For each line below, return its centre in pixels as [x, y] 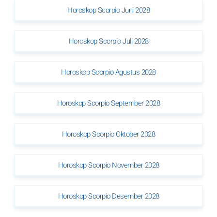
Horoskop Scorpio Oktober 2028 [108, 134]
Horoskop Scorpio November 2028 [108, 165]
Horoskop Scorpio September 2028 [108, 103]
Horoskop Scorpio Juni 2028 [108, 10]
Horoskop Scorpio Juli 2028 [108, 41]
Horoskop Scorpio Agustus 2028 [108, 72]
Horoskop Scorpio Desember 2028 [108, 196]
